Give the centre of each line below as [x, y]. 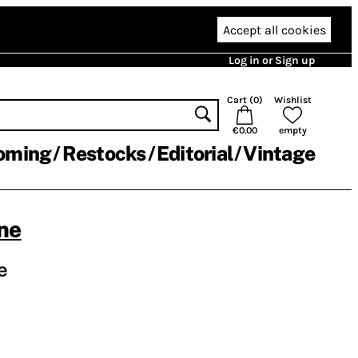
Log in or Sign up [272, 60]
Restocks [104, 153]
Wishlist [292, 100]
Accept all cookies [274, 30]
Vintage [279, 153]
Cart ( [240, 100]
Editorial [194, 153]
